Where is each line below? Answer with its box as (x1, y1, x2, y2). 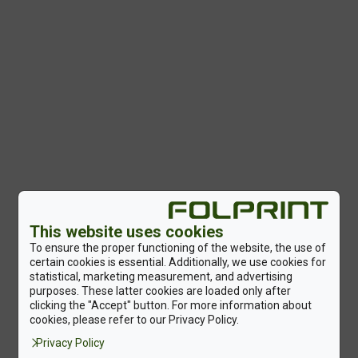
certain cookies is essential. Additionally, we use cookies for (29, 256, 326, 269)
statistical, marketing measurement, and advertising (29, 270, 292, 284)
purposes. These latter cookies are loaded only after (29, 284, 291, 298)
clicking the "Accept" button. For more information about (29, 299, 312, 312)
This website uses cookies (29, 222, 224, 242)
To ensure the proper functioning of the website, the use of (29, 241, 326, 255)
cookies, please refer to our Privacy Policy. (29, 313, 239, 327)
